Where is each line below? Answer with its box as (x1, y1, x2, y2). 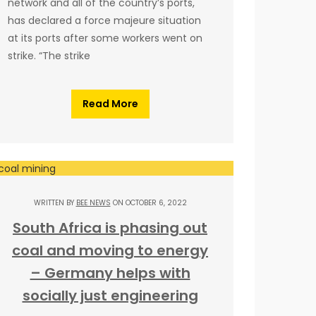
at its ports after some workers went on (8, 30, 202, 45)
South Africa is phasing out (13, 218, 207, 238)
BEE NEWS (75, 197, 111, 209)
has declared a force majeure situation (8, 13, 201, 28)
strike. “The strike (8, 48, 90, 63)
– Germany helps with (30, 263, 190, 284)
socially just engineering (22, 286, 198, 306)
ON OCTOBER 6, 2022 (110, 197, 187, 209)
